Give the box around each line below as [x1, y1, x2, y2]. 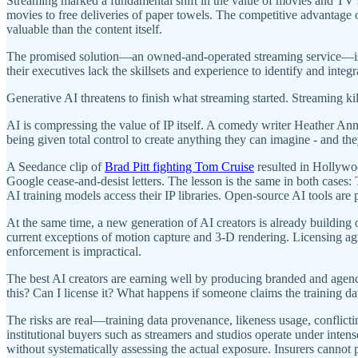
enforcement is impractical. [6, 244, 141, 258]
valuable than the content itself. [6, 22, 162, 36]
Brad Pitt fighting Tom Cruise [105, 159, 254, 173]
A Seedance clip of [6, 159, 105, 173]
